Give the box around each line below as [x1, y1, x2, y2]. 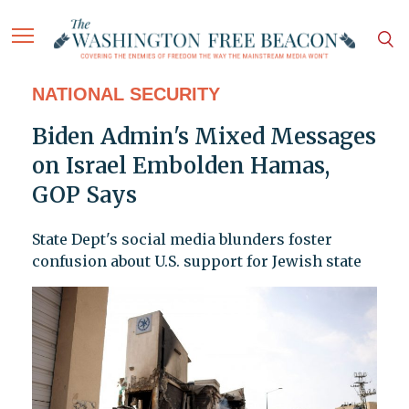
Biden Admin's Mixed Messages [31, 122, 376, 152]
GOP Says [31, 181, 137, 210]
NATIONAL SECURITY [31, 84, 220, 105]
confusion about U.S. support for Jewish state [31, 252, 362, 271]
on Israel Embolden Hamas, [31, 152, 330, 181]
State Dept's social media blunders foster [31, 230, 332, 249]
